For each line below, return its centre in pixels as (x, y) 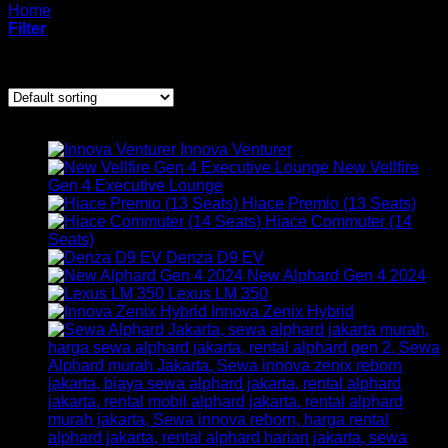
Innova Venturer (236, 149)
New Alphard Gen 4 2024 (336, 275)
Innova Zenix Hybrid (282, 311)
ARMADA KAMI (64, 115)
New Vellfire (376, 167)
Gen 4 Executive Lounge (135, 185)
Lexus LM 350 (218, 293)
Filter (27, 28)
